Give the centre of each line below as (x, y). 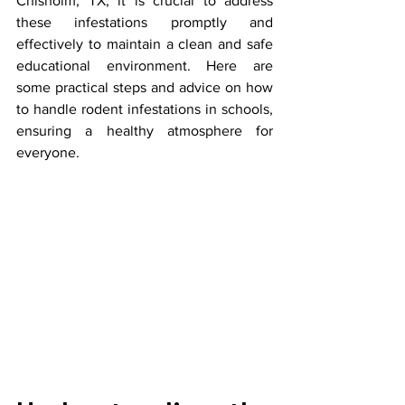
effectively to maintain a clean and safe (145, 44)
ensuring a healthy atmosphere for (145, 131)
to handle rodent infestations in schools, (145, 109)
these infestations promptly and (145, 22)
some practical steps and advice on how (145, 87)
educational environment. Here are (145, 66)
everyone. (48, 152)
